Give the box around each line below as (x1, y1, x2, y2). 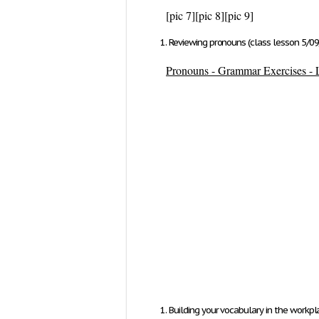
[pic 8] (195, 8, 224, 23)
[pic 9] (224, 8, 253, 23)
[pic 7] (166, 8, 195, 23)
